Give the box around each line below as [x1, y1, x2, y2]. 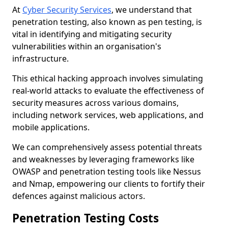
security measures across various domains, [12, 97, 179, 108]
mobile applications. [12, 122, 90, 133]
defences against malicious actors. [12, 190, 145, 202]
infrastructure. [12, 53, 69, 64]
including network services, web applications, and [12, 109, 204, 121]
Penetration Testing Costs [12, 210, 162, 226]
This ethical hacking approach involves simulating [12, 73, 203, 84]
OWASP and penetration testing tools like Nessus [12, 166, 201, 177]
